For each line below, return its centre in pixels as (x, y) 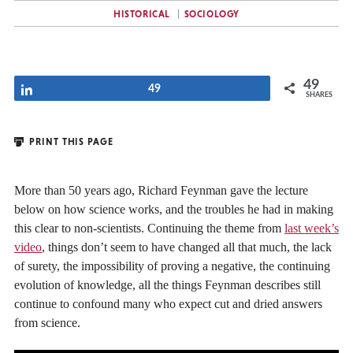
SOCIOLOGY (212, 14)
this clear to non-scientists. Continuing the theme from (149, 228)
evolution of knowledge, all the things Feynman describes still (167, 284)
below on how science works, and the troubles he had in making (174, 209)
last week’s (312, 228)
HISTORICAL (141, 14)
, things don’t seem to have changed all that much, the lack (187, 247)
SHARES (319, 95)
